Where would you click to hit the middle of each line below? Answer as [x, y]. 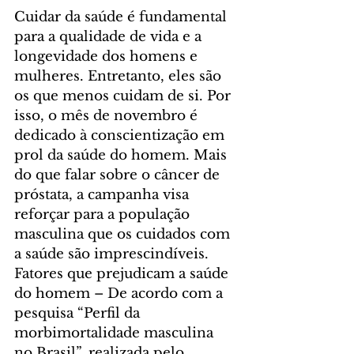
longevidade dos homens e [108, 57]
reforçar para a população [104, 215]
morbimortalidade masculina [116, 333]
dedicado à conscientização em [121, 136]
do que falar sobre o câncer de [119, 175]
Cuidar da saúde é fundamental [122, 17]
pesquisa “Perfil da [79, 314]
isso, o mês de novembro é [108, 116]
